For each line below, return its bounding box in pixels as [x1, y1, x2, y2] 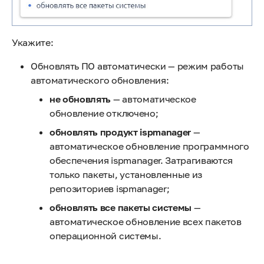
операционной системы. [49, 229, 161, 242]
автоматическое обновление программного [49, 140, 249, 152]
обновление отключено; [49, 107, 159, 119]
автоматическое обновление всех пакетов [49, 215, 242, 227]
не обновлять [49, 93, 111, 105]
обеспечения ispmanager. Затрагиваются [49, 154, 233, 166]
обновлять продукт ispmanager [49, 126, 192, 138]
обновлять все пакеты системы [49, 201, 192, 213]
